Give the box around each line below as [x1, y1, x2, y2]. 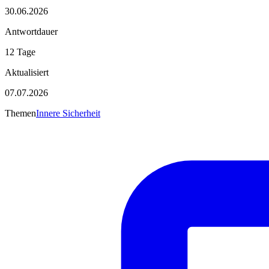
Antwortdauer [5, 26, 58, 37]
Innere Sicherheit [36, 107, 100, 118]
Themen [5, 107, 36, 118]
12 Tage [5, 46, 35, 57]
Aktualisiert [5, 67, 49, 77]
